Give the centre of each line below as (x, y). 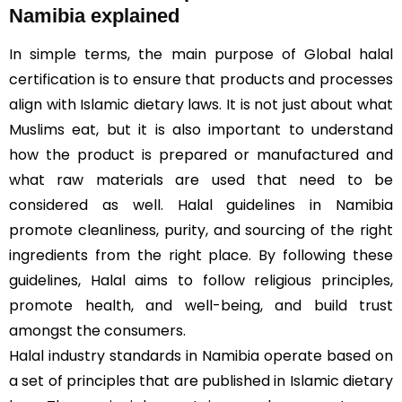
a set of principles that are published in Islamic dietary (201, 381)
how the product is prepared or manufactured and (201, 155)
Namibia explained (94, 16)
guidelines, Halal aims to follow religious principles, (201, 280)
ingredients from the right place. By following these (201, 255)
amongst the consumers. (97, 331)
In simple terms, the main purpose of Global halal (201, 54)
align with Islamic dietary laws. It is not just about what (201, 105)
